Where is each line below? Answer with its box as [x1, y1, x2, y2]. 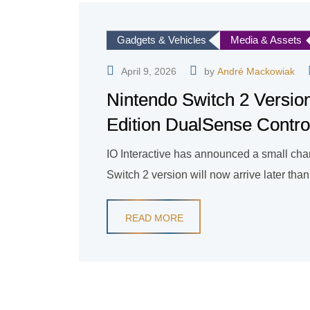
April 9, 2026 [121, 66, 176, 77]
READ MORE [125, 212, 183, 224]
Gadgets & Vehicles [117, 34, 206, 46]
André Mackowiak [217, 66, 295, 77]
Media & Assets [230, 34, 302, 46]
